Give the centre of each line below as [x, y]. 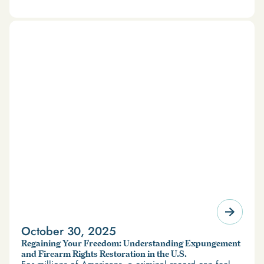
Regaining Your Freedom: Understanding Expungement [131, 243]
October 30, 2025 [69, 231]
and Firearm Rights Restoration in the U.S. [104, 254]
